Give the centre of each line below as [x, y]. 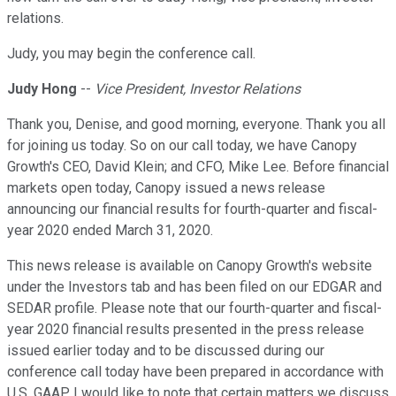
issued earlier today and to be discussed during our [166, 351]
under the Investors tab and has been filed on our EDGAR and [194, 287]
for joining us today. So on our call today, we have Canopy [182, 146]
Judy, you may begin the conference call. [131, 54]
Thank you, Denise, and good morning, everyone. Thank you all [196, 125]
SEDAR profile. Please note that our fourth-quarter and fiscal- [194, 308]
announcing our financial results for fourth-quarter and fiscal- [192, 209]
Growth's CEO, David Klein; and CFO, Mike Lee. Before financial [198, 167]
